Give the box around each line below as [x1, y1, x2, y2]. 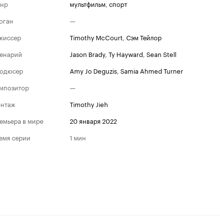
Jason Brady [70, 49, 105, 58]
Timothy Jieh [70, 99, 108, 109]
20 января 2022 [70, 115, 117, 125]
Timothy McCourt [70, 32, 123, 42]
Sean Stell [146, 49, 176, 58]
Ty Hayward [109, 49, 143, 58]
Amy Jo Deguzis [70, 65, 117, 75]
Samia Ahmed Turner [120, 65, 183, 75]
